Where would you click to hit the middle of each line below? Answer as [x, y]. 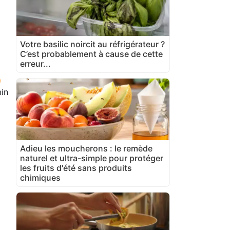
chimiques [40, 177]
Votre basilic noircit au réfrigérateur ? [92, 44]
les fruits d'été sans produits [76, 168]
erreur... [35, 63]
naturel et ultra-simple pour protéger [92, 158]
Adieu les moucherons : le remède [86, 148]
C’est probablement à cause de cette [91, 54]
